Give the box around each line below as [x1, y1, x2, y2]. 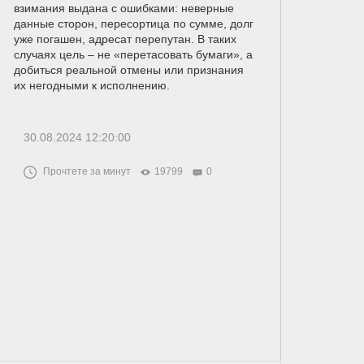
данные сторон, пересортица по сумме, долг [13, 17, 253, 31]
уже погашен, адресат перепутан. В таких [13, 32, 236, 46]
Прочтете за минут [42, 166, 131, 178]
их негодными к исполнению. [13, 79, 170, 93]
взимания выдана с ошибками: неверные [13, 2, 234, 15]
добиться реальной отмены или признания [13, 63, 244, 77]
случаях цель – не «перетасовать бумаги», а [13, 48, 253, 62]
